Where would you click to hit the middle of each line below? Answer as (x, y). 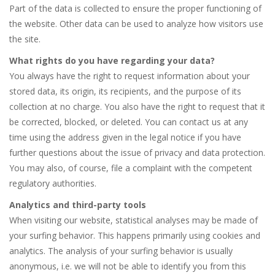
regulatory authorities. (53, 184)
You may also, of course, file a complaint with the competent (131, 168)
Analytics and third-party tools (78, 205)
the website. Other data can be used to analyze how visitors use (136, 24)
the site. (25, 39)
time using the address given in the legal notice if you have (125, 137)
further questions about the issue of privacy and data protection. (137, 153)
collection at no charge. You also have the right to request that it (137, 107)
